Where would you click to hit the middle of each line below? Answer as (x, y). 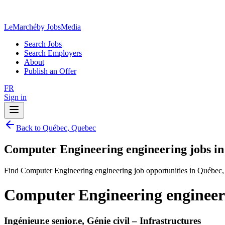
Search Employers (53, 53)
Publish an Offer (50, 71)
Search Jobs (43, 44)
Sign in (15, 97)
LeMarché (20, 27)
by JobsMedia (59, 27)
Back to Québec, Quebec (56, 128)
